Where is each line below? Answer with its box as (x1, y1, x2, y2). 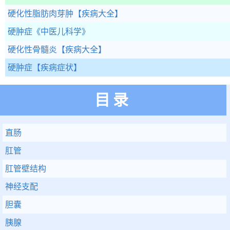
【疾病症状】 (32, 63, 82, 72)
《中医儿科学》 (32, 27, 90, 36)
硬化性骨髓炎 (8, 45, 57, 54)
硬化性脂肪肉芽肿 (8, 9, 73, 18)
